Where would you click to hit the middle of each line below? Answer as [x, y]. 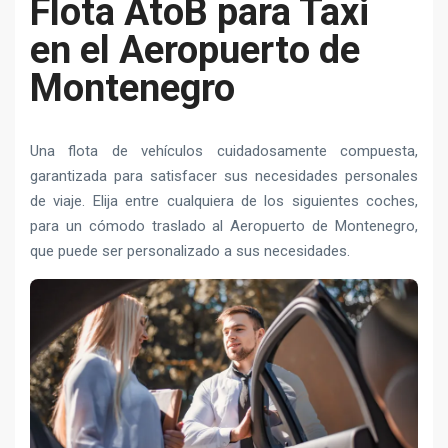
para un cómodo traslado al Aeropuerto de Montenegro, [224, 225]
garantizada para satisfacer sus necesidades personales [224, 175]
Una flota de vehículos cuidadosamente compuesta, [224, 150]
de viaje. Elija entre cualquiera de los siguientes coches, [224, 200]
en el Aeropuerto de [195, 49]
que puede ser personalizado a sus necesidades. [190, 250]
